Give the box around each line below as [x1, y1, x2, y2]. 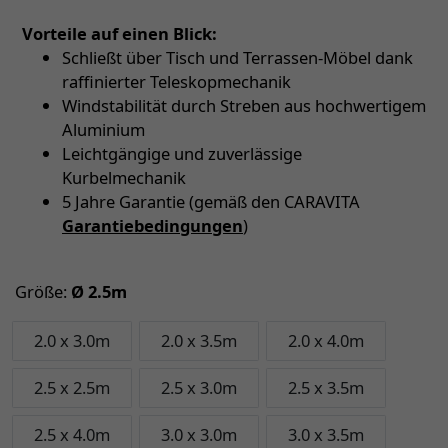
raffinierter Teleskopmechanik [62, 69, 291, 93]
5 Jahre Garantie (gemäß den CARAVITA [62, 189, 360, 213]
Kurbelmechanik [62, 165, 186, 189]
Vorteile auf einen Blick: [22, 21, 217, 45]
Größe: [15, 279, 67, 303]
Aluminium [62, 117, 145, 141]
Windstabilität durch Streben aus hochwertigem [62, 93, 426, 117]
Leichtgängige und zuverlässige [62, 141, 302, 165]
